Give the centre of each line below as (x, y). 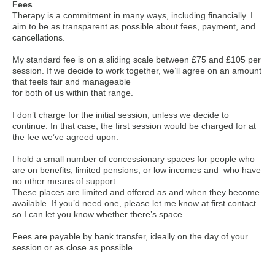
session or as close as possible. (74, 248)
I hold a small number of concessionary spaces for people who (134, 159)
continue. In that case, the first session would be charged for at (134, 126)
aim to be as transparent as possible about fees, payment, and (134, 27)
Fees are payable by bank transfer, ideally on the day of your (130, 237)
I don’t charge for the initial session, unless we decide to (121, 115)
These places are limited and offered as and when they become (136, 192)
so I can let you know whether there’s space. (99, 215)
